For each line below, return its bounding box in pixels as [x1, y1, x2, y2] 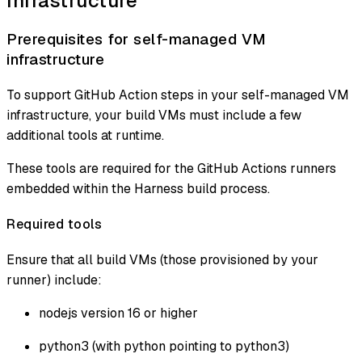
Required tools [6, 215, 102, 233]
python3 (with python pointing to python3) [39, 338, 289, 356]
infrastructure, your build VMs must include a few [6, 106, 301, 124]
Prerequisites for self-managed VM [6, 28, 267, 49]
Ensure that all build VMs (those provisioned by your [6, 251, 318, 269]
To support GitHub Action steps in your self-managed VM [6, 86, 349, 103]
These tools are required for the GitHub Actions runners [6, 159, 336, 177]
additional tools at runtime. [6, 126, 164, 144]
